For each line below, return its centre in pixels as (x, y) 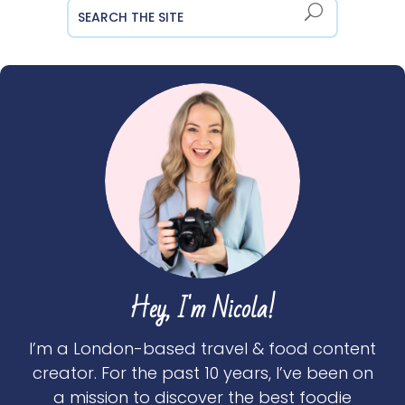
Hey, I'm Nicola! (202, 310)
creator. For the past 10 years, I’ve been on (202, 373)
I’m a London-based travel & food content (202, 349)
